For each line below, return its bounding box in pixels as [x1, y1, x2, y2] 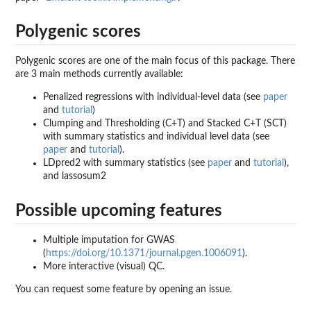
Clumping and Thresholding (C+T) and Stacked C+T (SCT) [43, 119, 287, 129]
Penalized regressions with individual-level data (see [43, 92, 263, 103]
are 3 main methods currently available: [15, 69, 183, 80]
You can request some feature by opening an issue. [15, 284, 232, 294]
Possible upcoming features [15, 202, 222, 219]
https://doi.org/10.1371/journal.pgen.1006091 [46, 248, 242, 258]
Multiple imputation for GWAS [43, 235, 175, 245]
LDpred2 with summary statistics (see [43, 158, 208, 169]
